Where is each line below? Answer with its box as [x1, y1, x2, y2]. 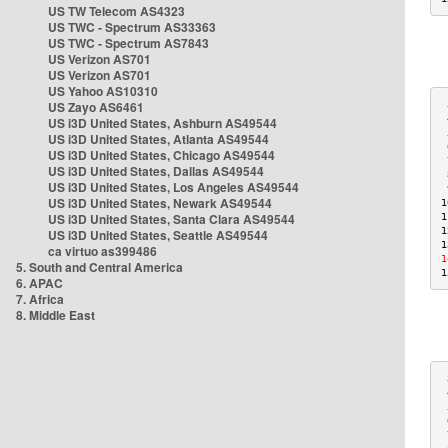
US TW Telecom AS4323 [48, 2, 185, 20]
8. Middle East [16, 306, 95, 324]
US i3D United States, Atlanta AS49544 [48, 130, 269, 148]
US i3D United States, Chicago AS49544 [48, 146, 275, 164]
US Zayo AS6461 [48, 98, 144, 116]
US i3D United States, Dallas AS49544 [48, 162, 264, 180]
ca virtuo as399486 [48, 242, 157, 260]
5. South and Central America [16, 258, 183, 276]
